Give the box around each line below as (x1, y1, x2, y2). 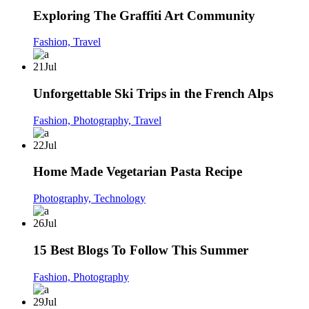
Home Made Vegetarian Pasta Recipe (33, 164, 242, 179)
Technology (94, 192, 146, 205)
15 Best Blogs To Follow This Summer (33, 242, 248, 257)
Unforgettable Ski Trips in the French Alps (33, 86, 273, 101)
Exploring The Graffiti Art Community (33, 8, 255, 23)
